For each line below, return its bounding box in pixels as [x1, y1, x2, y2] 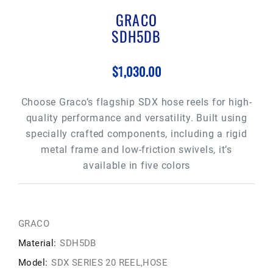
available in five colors [83, 159, 190, 171]
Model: [18, 257, 48, 269]
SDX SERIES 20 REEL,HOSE [51, 257, 168, 269]
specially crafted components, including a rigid [26, 127, 247, 140]
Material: [18, 238, 57, 249]
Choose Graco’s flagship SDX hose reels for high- [21, 96, 252, 108]
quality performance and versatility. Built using [26, 112, 247, 124]
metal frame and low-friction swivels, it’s [41, 143, 232, 155]
